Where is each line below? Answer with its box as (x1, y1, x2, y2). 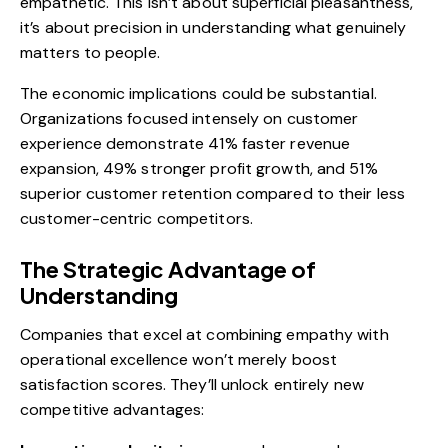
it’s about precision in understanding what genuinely (20, 17, 407, 39)
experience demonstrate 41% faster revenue (20, 133, 351, 155)
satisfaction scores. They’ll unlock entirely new (20, 374, 364, 396)
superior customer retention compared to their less (20, 183, 406, 205)
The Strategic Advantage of (20, 255, 316, 284)
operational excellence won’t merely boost (20, 349, 338, 371)
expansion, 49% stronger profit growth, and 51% (20, 158, 378, 180)
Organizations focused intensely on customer (20, 108, 359, 130)
